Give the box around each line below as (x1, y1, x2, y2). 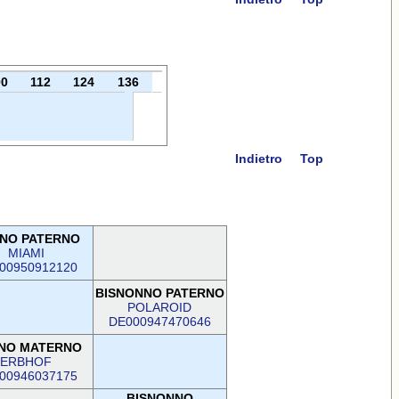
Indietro (234, 151, 282, 166)
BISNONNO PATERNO (94, 286, 224, 300)
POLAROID (127, 300, 191, 314)
